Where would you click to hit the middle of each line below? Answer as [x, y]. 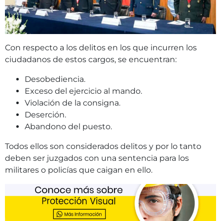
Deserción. [45, 114]
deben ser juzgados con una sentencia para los [97, 158]
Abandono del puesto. [68, 126]
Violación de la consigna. [73, 103]
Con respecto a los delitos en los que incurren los [101, 47]
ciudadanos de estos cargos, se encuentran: [91, 59]
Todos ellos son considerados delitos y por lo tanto [103, 146]
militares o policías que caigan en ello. [79, 170]
